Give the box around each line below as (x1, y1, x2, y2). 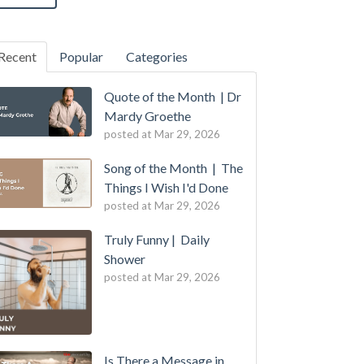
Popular (59, 49, 104, 64)
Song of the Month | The (103, 160, 243, 175)
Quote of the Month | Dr (103, 89, 241, 104)
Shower (103, 251, 145, 266)
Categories (126, 49, 188, 64)
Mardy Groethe (103, 108, 191, 123)
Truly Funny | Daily (103, 232, 210, 247)
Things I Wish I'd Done (103, 180, 228, 195)
